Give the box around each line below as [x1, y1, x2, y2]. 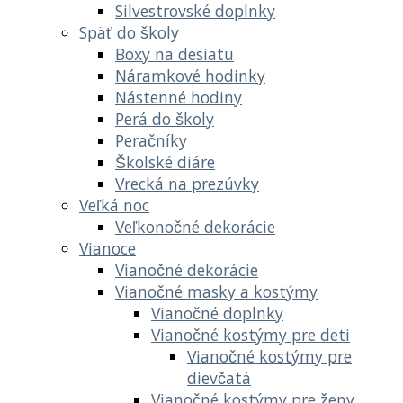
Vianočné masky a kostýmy [115, 280, 318, 302]
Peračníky [115, 129, 187, 151]
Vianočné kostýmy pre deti [151, 323, 350, 345]
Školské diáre [115, 150, 215, 173]
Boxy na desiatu [115, 42, 234, 65]
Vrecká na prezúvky [115, 172, 259, 194]
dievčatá [187, 366, 251, 389]
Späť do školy [79, 21, 179, 43]
